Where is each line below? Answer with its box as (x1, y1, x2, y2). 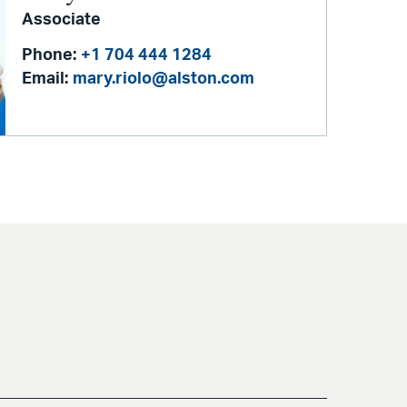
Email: (22, 70, 69, 87)
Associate (22, 11, 102, 28)
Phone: (22, 46, 77, 64)
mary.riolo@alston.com (73, 70, 255, 87)
